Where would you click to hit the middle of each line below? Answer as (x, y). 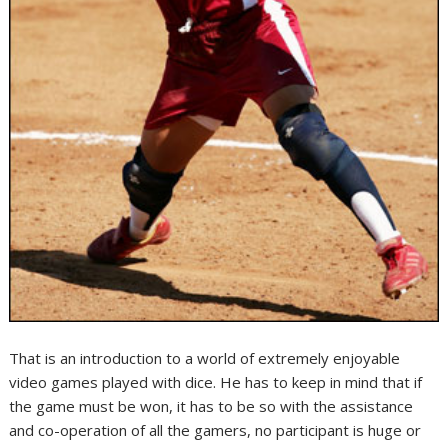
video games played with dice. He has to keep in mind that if (216, 382)
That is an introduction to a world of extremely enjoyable (205, 358)
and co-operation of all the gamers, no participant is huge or (215, 430)
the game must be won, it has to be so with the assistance (211, 406)
